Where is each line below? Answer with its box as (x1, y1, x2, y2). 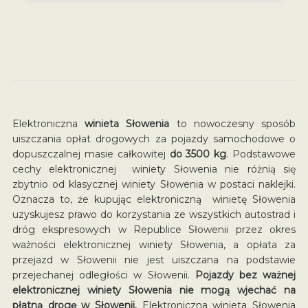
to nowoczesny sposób (169, 117, 296, 130)
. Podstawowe (226, 147, 296, 160)
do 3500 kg (169, 147, 227, 160)
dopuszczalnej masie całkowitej (12, 147, 170, 160)
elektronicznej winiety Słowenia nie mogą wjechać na (12, 283, 296, 296)
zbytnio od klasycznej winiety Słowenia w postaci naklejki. (12, 177, 296, 190)
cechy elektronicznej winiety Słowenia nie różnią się (12, 162, 296, 175)
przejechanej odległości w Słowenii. (12, 268, 195, 281)
